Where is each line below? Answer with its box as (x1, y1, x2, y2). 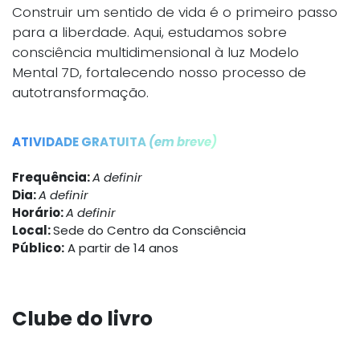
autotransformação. (12, 83, 149, 102)
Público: (12, 239, 64, 256)
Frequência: (12, 169, 92, 186)
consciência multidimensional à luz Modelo (12, 43, 299, 62)
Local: (12, 222, 53, 239)
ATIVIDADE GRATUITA (12, 133, 149, 150)
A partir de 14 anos (64, 239, 178, 256)
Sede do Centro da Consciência (53, 222, 246, 239)
